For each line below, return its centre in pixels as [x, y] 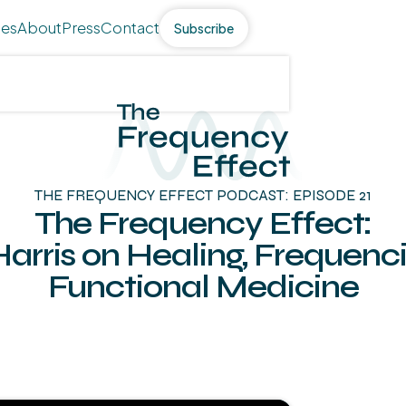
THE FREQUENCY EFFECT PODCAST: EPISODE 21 [203, 195]
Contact [130, 27]
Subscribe [203, 28]
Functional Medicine [203, 286]
